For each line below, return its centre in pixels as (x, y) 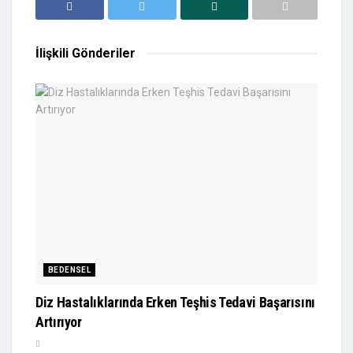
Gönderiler (104, 53)
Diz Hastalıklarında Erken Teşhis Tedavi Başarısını (176, 303)
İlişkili (54, 53)
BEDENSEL (70, 270)
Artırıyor (59, 322)
